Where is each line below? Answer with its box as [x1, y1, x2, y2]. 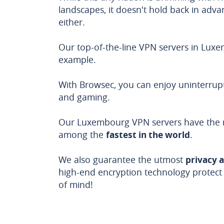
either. [58, 16, 85, 28]
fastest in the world [106, 128, 190, 141]
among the [58, 128, 106, 140]
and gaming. [58, 91, 110, 103]
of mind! [58, 178, 93, 190]
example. [58, 53, 96, 65]
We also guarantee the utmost [58, 153, 185, 165]
